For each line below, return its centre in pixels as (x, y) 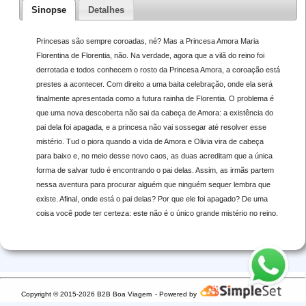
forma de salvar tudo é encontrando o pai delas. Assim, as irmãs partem (155, 170)
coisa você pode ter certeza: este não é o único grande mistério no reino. (157, 213)
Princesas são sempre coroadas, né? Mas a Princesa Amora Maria (147, 41)
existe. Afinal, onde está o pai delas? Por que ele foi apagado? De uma (152, 198)
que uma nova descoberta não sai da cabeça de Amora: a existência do (154, 112)
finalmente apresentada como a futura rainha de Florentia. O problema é (155, 98)
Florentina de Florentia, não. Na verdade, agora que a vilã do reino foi (150, 55)
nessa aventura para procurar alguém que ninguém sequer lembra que (153, 184)
